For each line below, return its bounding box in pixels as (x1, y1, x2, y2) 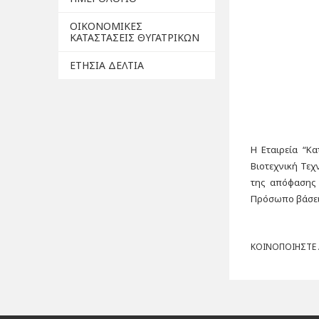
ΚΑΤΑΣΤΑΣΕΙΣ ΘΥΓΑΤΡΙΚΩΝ (70, 31, 199, 44)
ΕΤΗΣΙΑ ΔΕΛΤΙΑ (70, 58, 144, 72)
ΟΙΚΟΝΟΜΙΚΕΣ (70, 19, 142, 33)
